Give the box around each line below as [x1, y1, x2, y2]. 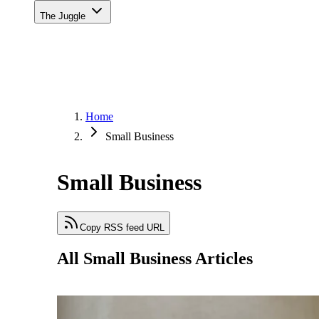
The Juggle [40, 11, 88, 21]
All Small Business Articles [57, 249, 253, 268]
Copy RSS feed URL [80, 221, 164, 233]
